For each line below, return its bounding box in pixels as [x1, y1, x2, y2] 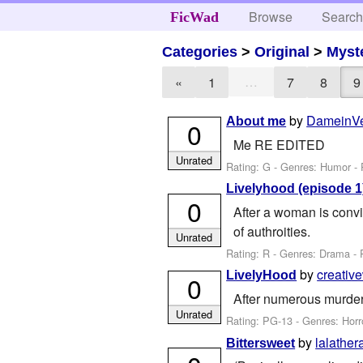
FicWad [169, 9, 219, 25]
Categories [162, 43, 238, 60]
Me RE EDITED [233, 135, 325, 154]
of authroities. [233, 221, 310, 241]
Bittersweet [226, 335, 296, 350]
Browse [249, 7, 293, 26]
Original [254, 43, 310, 60]
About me [226, 114, 287, 129]
